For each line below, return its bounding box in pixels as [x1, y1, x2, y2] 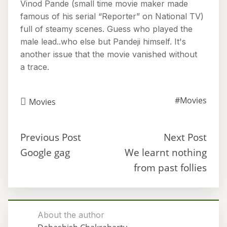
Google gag [20, 145, 70, 159]
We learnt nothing [125, 145, 207, 159]
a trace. [20, 62, 49, 72]
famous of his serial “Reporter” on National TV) [20, 11, 204, 21]
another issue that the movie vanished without [20, 49, 197, 59]
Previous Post [20, 130, 81, 144]
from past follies [134, 161, 207, 174]
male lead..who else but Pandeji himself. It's [20, 36, 186, 47]
